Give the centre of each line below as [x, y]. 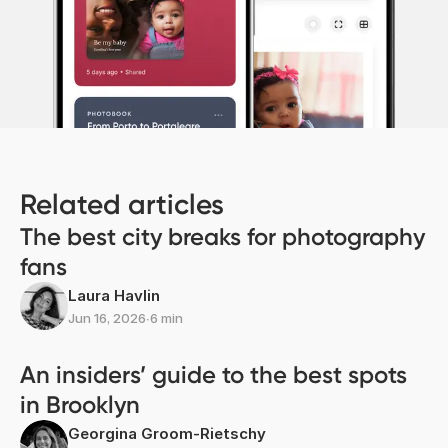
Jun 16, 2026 [107, 318]
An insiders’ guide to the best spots [213, 375]
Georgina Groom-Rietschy [167, 434]
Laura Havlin [114, 296]
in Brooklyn [80, 405]
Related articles [122, 205]
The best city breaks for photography [222, 237]
